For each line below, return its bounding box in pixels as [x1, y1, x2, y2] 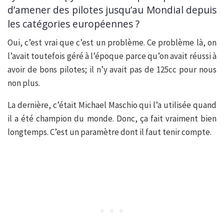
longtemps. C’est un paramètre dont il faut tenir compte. [7, 126, 211, 138]
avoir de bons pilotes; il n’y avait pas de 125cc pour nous [7, 64, 216, 75]
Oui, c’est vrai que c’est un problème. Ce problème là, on [7, 37, 216, 48]
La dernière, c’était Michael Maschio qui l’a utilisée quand [7, 99, 216, 111]
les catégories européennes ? [7, 17, 139, 31]
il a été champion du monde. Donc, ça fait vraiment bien [7, 113, 216, 124]
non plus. [7, 77, 40, 89]
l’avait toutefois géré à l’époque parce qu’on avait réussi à [7, 50, 216, 62]
